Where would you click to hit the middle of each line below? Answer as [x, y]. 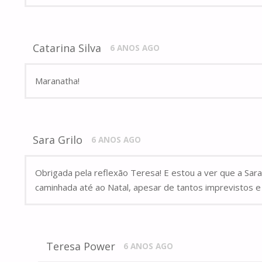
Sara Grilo [58, 140]
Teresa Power [80, 247]
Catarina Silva [67, 48]
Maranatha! [57, 81]
